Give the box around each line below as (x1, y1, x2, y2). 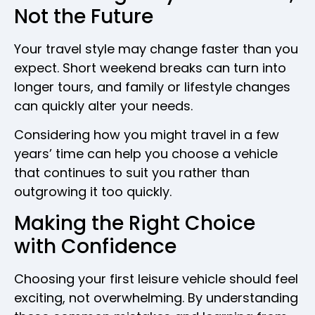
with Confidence (14, 232, 176, 260)
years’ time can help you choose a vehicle (14, 145, 278, 163)
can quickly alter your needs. (14, 96, 193, 115)
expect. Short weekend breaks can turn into (14, 58, 286, 77)
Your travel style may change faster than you (14, 39, 298, 58)
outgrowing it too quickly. (14, 183, 172, 201)
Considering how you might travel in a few (14, 126, 279, 144)
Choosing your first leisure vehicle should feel (14, 269, 298, 288)
